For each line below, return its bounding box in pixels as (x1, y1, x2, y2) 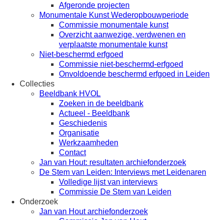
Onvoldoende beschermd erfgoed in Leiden (59, 70, 210, 78)
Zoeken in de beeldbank (59, 99, 143, 108)
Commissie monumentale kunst (59, 21, 168, 29)
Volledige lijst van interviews (59, 178, 158, 186)
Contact (59, 148, 86, 157)
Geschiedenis (59, 119, 107, 127)
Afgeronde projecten (59, 1, 130, 9)
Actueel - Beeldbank (59, 109, 130, 117)
